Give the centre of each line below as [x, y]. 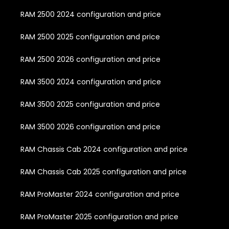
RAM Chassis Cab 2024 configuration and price [104, 149]
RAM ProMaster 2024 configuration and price [100, 194]
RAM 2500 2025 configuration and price [90, 37]
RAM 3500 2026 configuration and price [90, 127]
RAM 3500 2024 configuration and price [91, 82]
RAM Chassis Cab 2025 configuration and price [104, 171]
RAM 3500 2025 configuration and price [90, 104]
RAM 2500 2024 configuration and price [91, 14]
